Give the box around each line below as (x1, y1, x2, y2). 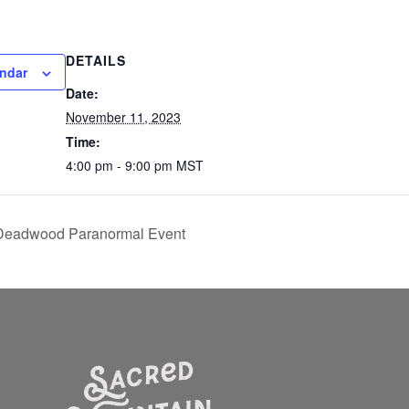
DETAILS (66, 51, 126, 69)
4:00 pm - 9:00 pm (66, 156, 176, 174)
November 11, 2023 (66, 108, 181, 126)
